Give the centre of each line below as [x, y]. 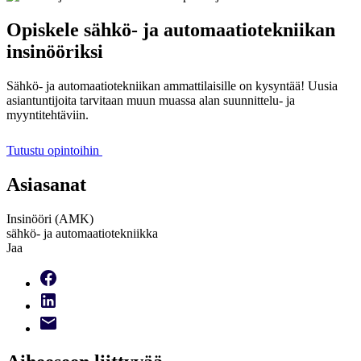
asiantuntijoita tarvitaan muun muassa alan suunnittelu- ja [151, 100]
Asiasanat [46, 184]
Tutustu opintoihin [54, 150]
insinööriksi [55, 51]
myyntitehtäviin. [49, 114]
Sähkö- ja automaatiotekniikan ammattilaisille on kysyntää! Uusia [172, 85]
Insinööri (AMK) [50, 218]
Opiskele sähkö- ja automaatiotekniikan [171, 29]
